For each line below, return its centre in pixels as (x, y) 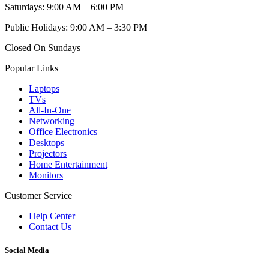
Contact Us (50, 226)
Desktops (47, 142)
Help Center (52, 216)
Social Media (27, 250)
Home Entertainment (68, 164)
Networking (52, 121)
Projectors (48, 153)
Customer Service (38, 195)
